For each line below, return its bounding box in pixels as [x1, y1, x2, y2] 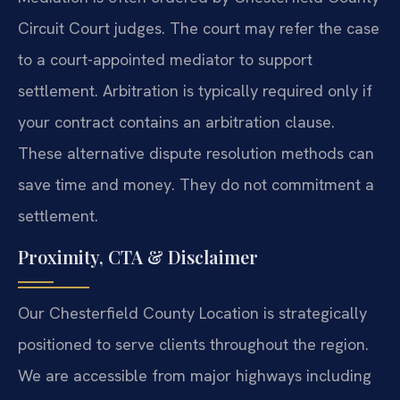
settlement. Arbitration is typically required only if [18, 80, 372, 102]
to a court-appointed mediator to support [18, 49, 312, 71]
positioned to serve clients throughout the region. [18, 333, 369, 354]
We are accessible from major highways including [18, 364, 371, 386]
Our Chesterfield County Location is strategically [18, 302, 367, 323]
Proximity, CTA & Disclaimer [18, 244, 258, 269]
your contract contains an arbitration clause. [18, 112, 335, 133]
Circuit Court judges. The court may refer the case [18, 18, 379, 39]
